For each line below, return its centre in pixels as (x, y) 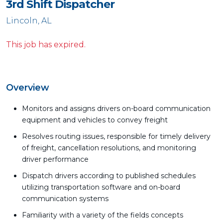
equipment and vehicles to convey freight (95, 120)
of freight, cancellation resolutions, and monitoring (109, 148)
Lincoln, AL (29, 21)
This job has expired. (46, 45)
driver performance (55, 159)
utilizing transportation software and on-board (101, 187)
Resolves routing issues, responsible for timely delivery (116, 136)
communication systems (65, 199)
